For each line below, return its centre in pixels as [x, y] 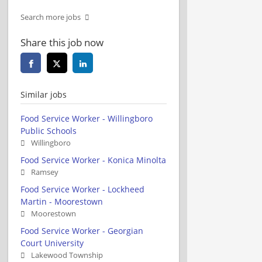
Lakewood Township [67, 255]
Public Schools [49, 130]
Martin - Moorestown [62, 201]
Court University [52, 243]
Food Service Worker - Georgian [82, 230]
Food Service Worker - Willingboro [87, 118]
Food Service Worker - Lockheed [82, 189]
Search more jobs [51, 17]
